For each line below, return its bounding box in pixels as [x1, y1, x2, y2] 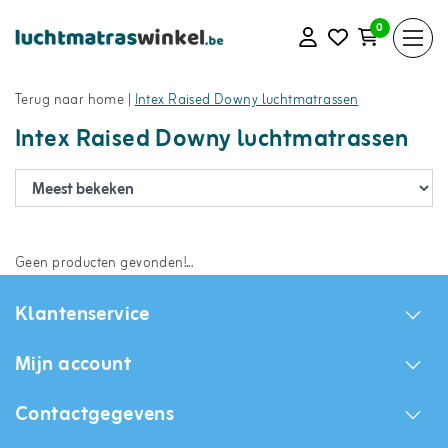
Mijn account [15, 348, 132, 381]
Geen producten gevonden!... [15, 252, 194, 275]
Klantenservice [15, 298, 150, 331]
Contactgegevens [15, 398, 175, 431]
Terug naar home [15, 89, 125, 112]
